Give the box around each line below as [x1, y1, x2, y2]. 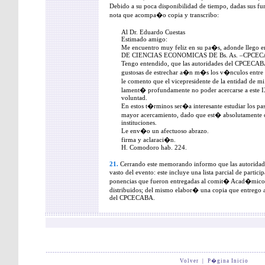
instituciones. [121, 119, 157, 126]
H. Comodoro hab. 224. [121, 144, 187, 151]
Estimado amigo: [121, 35, 167, 43]
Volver [179, 258, 199, 264]
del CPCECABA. [109, 194, 155, 201]
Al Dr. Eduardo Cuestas [121, 28, 185, 35]
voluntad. [121, 94, 153, 101]
